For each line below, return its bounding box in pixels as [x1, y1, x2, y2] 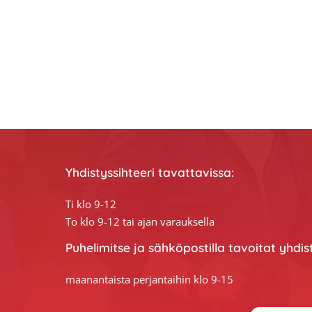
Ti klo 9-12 [65, 196, 116, 212]
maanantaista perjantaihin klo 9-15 [65, 272, 233, 288]
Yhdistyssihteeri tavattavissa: [65, 164, 234, 180]
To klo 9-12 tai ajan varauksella [65, 214, 214, 229]
